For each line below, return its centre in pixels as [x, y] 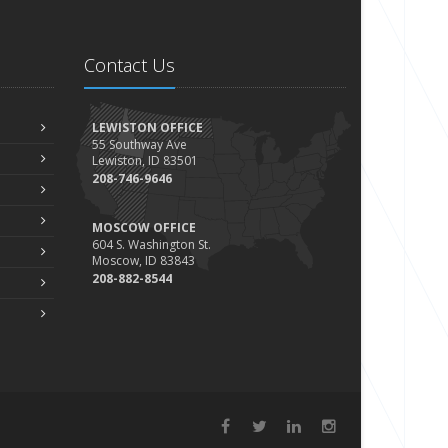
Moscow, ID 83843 [143, 260]
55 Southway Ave [139, 144]
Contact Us [129, 65]
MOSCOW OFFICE [143, 227]
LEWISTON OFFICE [147, 127]
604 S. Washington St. [151, 244]
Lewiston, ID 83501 [144, 160]
